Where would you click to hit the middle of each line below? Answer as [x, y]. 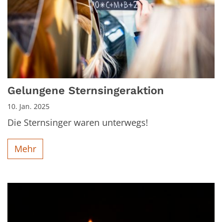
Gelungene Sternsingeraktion [86, 90]
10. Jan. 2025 [28, 106]
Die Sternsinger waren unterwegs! [78, 122]
